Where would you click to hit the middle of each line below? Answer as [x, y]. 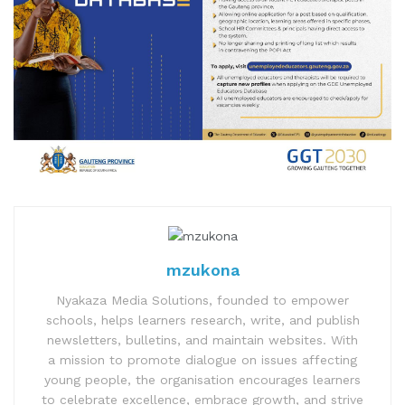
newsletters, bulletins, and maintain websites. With [202, 340]
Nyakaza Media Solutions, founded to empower [202, 301]
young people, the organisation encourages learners [202, 380]
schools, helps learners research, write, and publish [202, 320]
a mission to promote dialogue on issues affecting [202, 360]
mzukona [202, 270]
